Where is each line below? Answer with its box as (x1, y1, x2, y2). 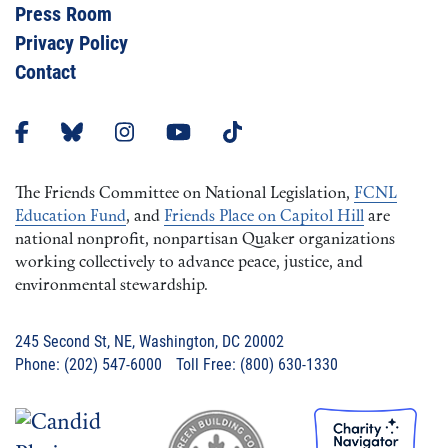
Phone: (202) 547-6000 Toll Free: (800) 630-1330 (15, 355, 338, 375)
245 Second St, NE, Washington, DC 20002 (15, 332, 284, 352)
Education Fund (15, 209, 126, 226)
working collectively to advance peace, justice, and (15, 255, 363, 272)
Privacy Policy (15, 31, 128, 56)
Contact (15, 60, 76, 85)
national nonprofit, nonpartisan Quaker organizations (15, 232, 395, 249)
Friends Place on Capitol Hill (164, 209, 364, 226)
